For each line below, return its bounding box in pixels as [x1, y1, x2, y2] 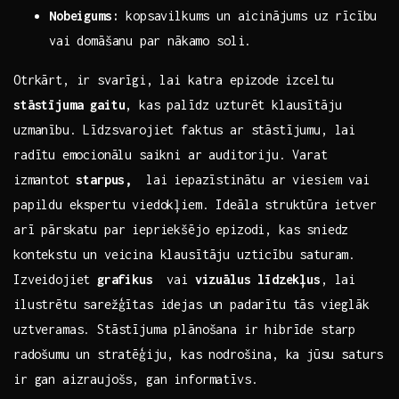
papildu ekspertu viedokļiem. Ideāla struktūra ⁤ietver [13, 197, 377, 213]
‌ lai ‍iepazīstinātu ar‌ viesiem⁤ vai [132, 172, 370, 188]
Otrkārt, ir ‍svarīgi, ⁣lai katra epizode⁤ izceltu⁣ [13, 72, 335, 88]
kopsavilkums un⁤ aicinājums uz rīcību [118, 8, 378, 24]
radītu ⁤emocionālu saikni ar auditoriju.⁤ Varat [13, 147, 328, 163]
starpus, [76, 172, 133, 188]
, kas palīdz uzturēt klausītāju [125, 97, 342, 113]
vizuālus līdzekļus [194, 272, 321, 288]
